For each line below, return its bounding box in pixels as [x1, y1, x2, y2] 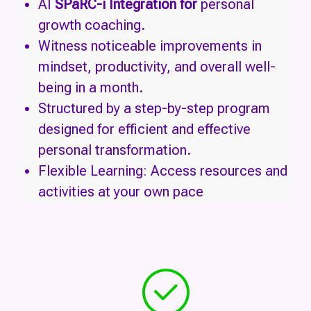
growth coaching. [38, 17, 145, 33]
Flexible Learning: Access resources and [38, 162, 287, 179]
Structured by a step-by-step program [38, 100, 270, 117]
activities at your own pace [38, 183, 203, 200]
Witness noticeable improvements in [38, 37, 262, 54]
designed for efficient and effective [38, 121, 251, 137]
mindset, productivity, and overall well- [38, 58, 276, 75]
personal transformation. [38, 142, 191, 158]
